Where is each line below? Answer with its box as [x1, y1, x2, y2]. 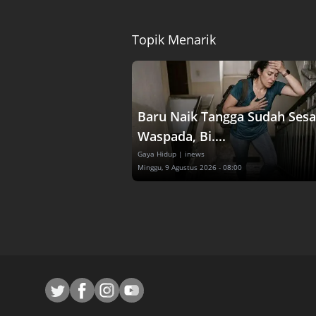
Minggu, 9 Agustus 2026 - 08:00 [138, 162, 242, 172]
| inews [178, 148, 205, 159]
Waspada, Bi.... [138, 127, 226, 145]
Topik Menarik [132, 30, 216, 48]
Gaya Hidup [138, 148, 176, 159]
